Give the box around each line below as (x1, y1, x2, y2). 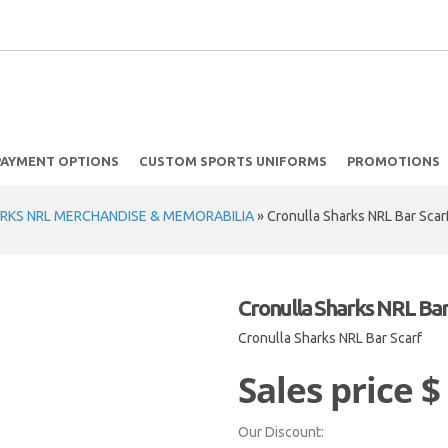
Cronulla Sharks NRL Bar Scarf (238, 330, 423, 346)
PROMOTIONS (346, 154, 440, 168)
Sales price (238, 366, 422, 413)
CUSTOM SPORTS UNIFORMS (138, 154, 327, 168)
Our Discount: (238, 424, 325, 440)
